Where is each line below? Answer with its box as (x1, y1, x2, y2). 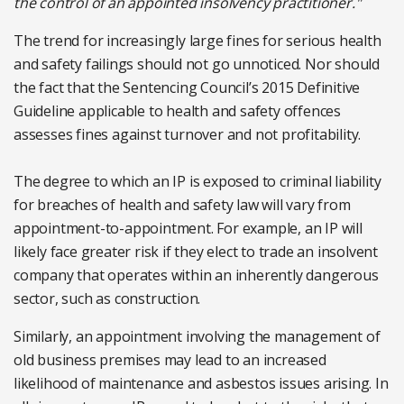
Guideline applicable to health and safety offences (14, 101, 341, 122)
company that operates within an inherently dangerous (14, 265, 379, 286)
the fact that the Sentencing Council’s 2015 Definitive (14, 78, 361, 98)
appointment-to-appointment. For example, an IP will (14, 218, 363, 239)
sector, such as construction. (14, 289, 201, 309)
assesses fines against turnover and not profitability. (14, 124, 362, 145)
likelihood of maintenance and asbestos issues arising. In (14, 373, 389, 394)
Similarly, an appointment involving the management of (14, 326, 381, 347)
